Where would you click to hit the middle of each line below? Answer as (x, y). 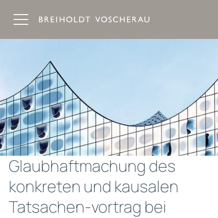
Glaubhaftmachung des (92, 165)
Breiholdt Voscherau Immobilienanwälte (118, 29)
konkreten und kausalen (94, 186)
